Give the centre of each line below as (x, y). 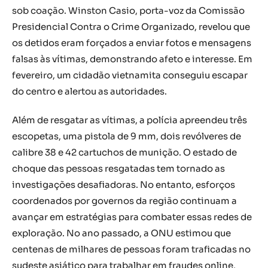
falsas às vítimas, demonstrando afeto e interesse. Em (132, 59)
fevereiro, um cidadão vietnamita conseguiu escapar (130, 75)
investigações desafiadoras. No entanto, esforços (124, 185)
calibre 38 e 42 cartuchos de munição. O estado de (124, 152)
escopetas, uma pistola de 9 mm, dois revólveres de (127, 136)
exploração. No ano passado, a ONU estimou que (121, 233)
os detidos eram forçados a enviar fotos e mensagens (132, 42)
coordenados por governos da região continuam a (124, 201)
